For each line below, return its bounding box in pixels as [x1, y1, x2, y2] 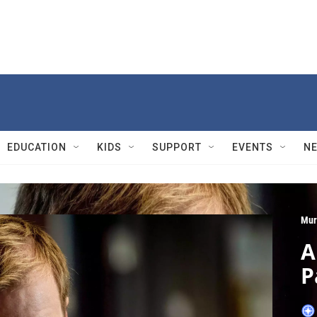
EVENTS [232, 142, 273, 153]
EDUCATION [7, 142, 67, 153]
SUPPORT [152, 142, 202, 153]
